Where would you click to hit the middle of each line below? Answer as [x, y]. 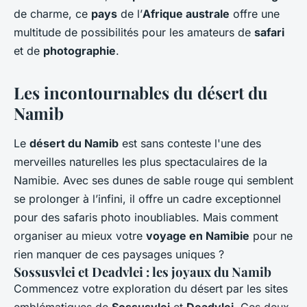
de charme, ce [52, 13]
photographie [79, 50]
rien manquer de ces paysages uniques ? [119, 254]
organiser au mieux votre [80, 235]
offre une [255, 13]
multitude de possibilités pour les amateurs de [134, 32]
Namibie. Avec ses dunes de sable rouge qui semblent [153, 180]
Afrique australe [186, 13]
